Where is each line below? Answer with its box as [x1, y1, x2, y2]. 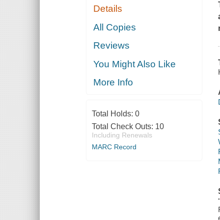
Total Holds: [91, 110, 135, 118]
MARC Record [91, 143, 137, 151]
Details [93, 3, 123, 14]
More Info [93, 77, 134, 88]
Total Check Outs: [91, 122, 155, 131]
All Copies [93, 22, 137, 32]
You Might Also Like [93, 58, 176, 69]
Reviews [93, 40, 130, 51]
